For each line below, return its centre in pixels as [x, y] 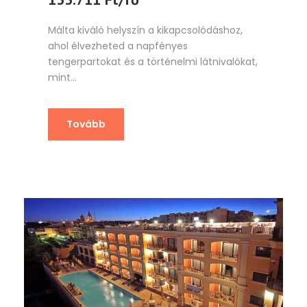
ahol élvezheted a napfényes [118, 46]
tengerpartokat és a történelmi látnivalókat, [153, 61]
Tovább [86, 124]
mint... [62, 77]
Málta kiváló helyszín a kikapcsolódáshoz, [145, 30]
